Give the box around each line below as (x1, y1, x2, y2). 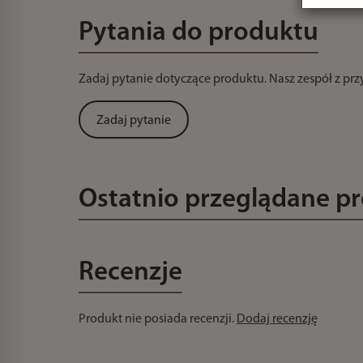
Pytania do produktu (79, 19, 318, 46)
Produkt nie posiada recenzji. (79, 313, 237, 326)
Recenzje (79, 259, 182, 286)
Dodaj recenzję (237, 313, 318, 326)
